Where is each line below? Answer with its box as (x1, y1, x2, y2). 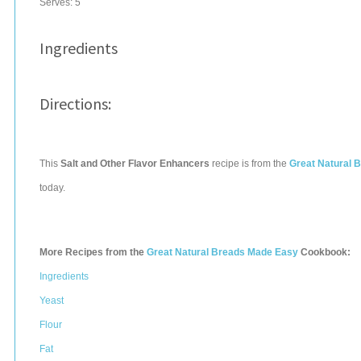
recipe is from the (210, 158, 289, 169)
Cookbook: (298, 247, 351, 258)
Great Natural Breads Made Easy (147, 247, 298, 258)
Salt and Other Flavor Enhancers (60, 158, 210, 169)
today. (39, 182, 65, 193)
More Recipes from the (39, 247, 147, 258)
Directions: (39, 93, 111, 114)
